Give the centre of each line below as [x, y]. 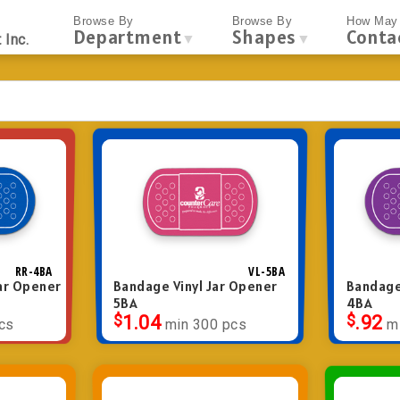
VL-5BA [267, 271]
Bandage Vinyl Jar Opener [195, 286]
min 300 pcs [206, 324]
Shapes [264, 37]
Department [127, 37]
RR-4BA [33, 271]
